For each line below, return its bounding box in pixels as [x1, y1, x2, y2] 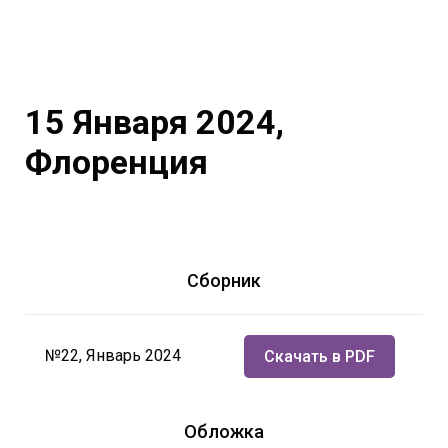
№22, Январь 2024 [45, 345, 181, 365]
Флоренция [25, 141, 208, 182]
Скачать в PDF [263, 346, 375, 366]
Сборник [187, 269, 261, 291]
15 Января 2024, [25, 101, 284, 142]
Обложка [184, 420, 264, 442]
